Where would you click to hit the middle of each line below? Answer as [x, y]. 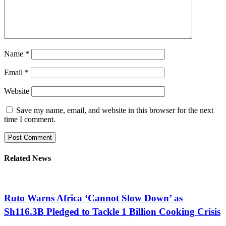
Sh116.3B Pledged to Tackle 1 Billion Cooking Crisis [112, 211]
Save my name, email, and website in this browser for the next [115, 110]
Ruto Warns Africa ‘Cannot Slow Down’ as [93, 198]
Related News [27, 158]
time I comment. [30, 119]
